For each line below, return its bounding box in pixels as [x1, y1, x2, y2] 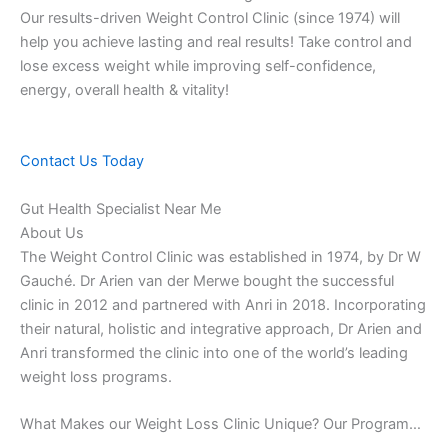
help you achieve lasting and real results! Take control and [20, 33, 412, 52]
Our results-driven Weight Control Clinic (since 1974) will [20, 9, 400, 28]
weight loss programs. [20, 367, 172, 386]
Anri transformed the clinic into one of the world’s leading [20, 343, 408, 362]
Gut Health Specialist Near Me [20, 199, 221, 218]
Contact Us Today [20, 152, 144, 171]
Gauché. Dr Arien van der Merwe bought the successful [20, 271, 394, 290]
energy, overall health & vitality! [20, 81, 229, 100]
